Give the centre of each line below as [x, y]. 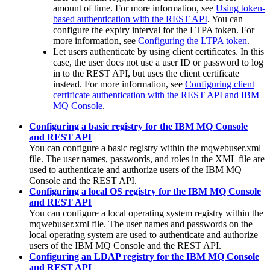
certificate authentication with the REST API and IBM [156, 95]
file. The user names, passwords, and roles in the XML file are [147, 159]
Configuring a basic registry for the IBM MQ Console [138, 127]
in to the [70, 74]
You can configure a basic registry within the [115, 148]
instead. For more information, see [119, 84]
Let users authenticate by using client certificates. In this [159, 52]
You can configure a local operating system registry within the [146, 213]
